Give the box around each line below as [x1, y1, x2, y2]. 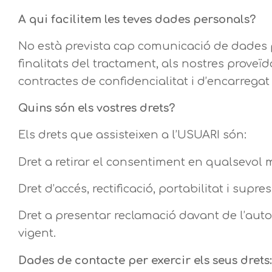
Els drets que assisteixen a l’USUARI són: [18, 129, 246, 141]
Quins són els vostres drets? [18, 102, 175, 115]
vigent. [18, 227, 56, 240]
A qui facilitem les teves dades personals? [18, 13, 256, 25]
